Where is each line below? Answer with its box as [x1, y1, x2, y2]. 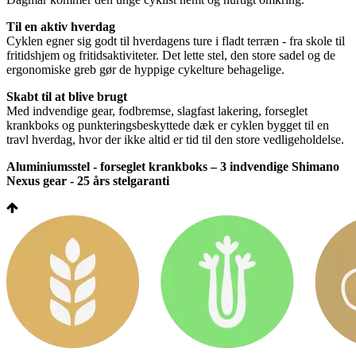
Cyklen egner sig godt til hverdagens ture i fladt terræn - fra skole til [6, 34, 345, 48]
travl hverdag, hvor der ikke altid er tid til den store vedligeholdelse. [6, 133, 344, 147]
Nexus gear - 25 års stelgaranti [6, 174, 169, 188]
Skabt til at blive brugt [6, 90, 127, 104]
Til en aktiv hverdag [6, 20, 115, 34]
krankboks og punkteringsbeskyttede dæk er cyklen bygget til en [6, 118, 329, 133]
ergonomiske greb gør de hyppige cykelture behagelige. [6, 63, 284, 77]
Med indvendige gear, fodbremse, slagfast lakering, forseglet [6, 104, 308, 118]
